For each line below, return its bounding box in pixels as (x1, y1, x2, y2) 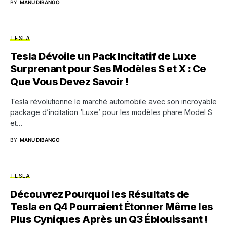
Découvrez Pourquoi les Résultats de (10, 187, 190, 200)
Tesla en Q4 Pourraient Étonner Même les (10, 200, 213, 213)
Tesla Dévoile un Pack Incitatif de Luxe (10, 50, 197, 62)
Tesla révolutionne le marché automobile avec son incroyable (10, 97, 217, 106)
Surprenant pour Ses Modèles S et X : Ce (10, 62, 206, 75)
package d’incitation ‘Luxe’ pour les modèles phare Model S (10, 107, 212, 117)
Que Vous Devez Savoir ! (10, 75, 129, 88)
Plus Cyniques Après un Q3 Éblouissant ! (10, 213, 208, 225)
